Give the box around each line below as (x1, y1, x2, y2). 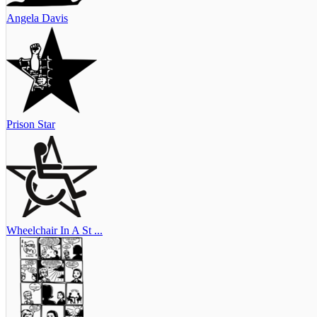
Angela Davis (6, 11, 68, 24)
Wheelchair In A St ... (6, 224, 103, 236)
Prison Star (6, 117, 55, 130)
